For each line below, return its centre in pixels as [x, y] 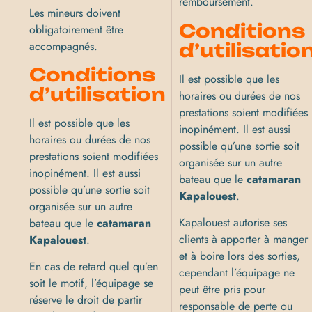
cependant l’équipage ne [237, 273]
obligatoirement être [77, 29]
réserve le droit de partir [86, 300]
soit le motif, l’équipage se [92, 283]
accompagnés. [64, 46]
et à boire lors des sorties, [240, 256]
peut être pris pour [223, 290]
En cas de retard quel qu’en [94, 267]
